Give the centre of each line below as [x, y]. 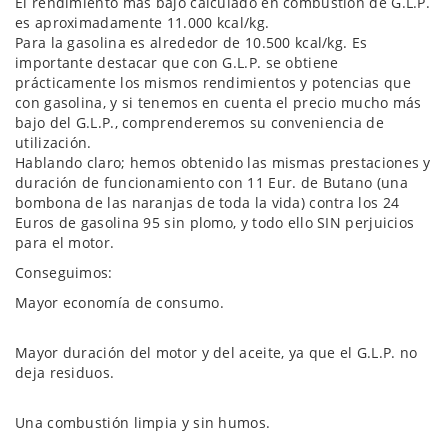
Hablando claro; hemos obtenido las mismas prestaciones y [223, 162]
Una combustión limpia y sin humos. [143, 422]
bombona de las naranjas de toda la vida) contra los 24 [207, 202]
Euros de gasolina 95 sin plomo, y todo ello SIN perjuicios [215, 222]
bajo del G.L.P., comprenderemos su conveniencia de [199, 122]
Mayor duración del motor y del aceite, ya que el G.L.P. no [216, 352]
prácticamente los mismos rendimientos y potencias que [213, 82]
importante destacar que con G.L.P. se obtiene [177, 62]
